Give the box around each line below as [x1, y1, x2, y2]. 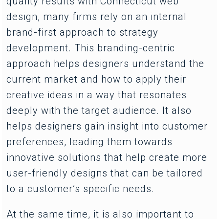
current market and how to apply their [6, 73, 187, 85]
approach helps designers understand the [6, 57, 205, 69]
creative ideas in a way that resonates [6, 88, 187, 101]
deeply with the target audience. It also [6, 104, 192, 116]
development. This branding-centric [6, 42, 175, 54]
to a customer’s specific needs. [6, 182, 155, 195]
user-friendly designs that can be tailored [6, 167, 203, 179]
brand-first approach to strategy [6, 26, 159, 38]
